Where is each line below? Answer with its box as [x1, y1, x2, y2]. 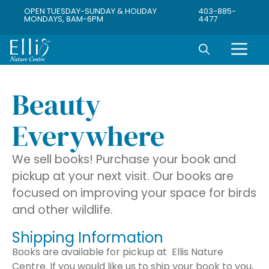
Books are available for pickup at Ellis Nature [12, 244, 223, 259]
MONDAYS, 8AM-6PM [24, 13, 103, 25]
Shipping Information [12, 227, 163, 247]
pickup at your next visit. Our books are [12, 168, 234, 184]
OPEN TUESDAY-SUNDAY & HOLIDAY [24, 5, 157, 17]
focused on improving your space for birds [12, 184, 256, 201]
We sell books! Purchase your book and [12, 151, 236, 168]
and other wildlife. [12, 201, 113, 218]
